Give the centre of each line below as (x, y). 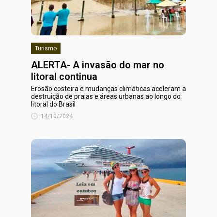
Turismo (46, 48)
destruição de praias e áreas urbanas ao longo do (106, 96)
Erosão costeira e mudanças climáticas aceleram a (108, 89)
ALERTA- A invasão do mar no (98, 65)
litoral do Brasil (53, 104)
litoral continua (64, 77)
